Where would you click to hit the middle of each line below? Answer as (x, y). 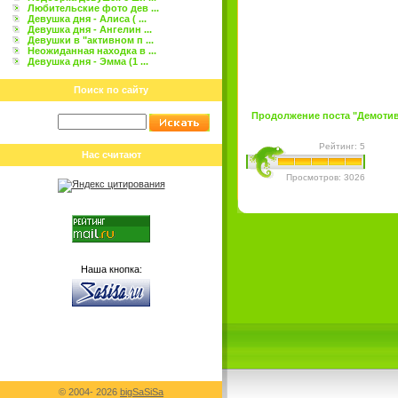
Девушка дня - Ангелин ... (90, 29)
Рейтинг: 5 (342, 146)
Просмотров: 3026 (326, 177)
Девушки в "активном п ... (91, 40)
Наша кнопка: (111, 269)
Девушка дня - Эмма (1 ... (88, 61)
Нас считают (111, 155)
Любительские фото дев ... (93, 8)
